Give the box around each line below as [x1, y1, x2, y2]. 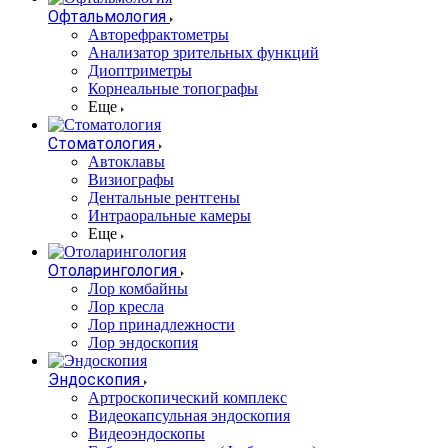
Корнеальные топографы [88, 80, 258, 98]
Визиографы [88, 171, 174, 189]
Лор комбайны [88, 280, 188, 298]
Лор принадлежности [88, 316, 235, 334]
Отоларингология [48, 261, 177, 281]
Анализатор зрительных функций [88, 44, 319, 62]
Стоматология [48, 134, 155, 154]
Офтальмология [48, 7, 166, 27]
